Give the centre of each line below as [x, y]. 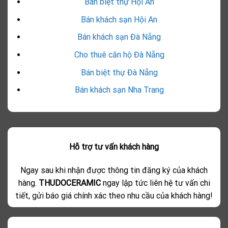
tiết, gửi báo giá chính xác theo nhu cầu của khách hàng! [114, 195]
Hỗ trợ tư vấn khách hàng [114, 147]
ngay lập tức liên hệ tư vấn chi [155, 183]
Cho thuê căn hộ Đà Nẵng [119, 55]
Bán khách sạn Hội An [119, 19]
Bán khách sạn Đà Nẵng [119, 37]
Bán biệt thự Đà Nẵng [119, 72]
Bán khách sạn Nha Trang [119, 90]
